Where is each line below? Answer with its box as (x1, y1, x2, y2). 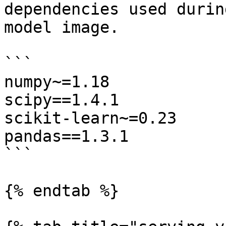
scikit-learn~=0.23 (4, 109, 177, 127)
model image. (4, 18, 119, 36)
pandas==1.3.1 (4, 127, 129, 145)
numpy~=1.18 (4, 73, 109, 91)
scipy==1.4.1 (4, 91, 119, 109)
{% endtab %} (4, 182, 119, 200)
